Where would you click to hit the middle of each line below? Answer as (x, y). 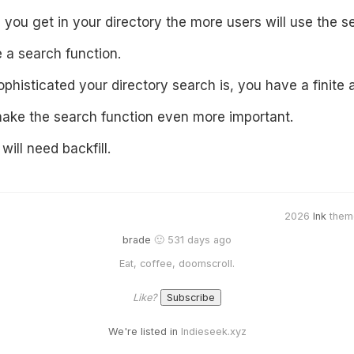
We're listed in (143, 331)
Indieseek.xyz (212, 331)
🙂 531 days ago (191, 240)
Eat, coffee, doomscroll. (177, 264)
